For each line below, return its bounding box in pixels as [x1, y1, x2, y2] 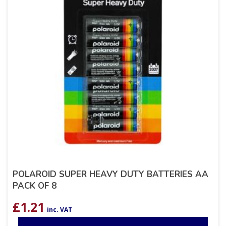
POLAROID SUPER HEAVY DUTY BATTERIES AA [13, 168, 208, 181]
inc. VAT [47, 205, 72, 214]
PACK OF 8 [13, 180, 56, 192]
